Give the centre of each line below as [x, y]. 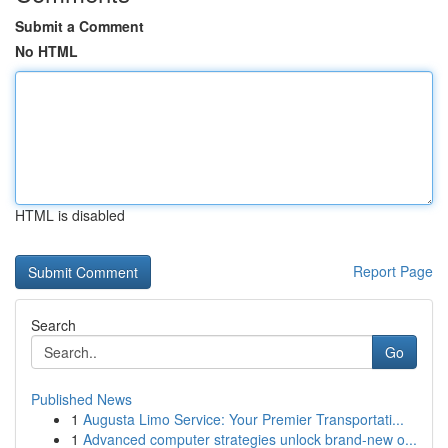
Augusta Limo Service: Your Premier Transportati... [243, 419]
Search [53, 325]
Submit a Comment [79, 26]
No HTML [46, 51]
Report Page [393, 271]
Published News [81, 399]
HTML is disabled [70, 215]
